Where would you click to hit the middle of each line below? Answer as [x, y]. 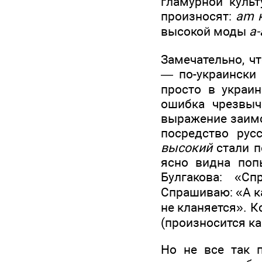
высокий [187, 147]
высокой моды [205, 32]
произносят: [199, 16]
